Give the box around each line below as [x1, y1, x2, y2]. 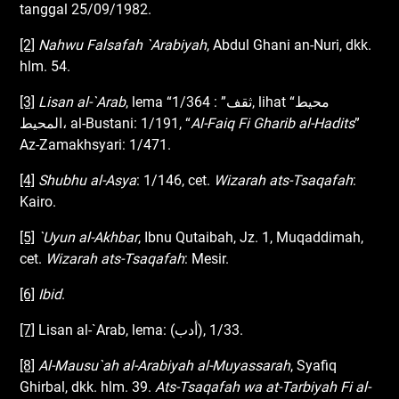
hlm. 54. [20, 57, 71, 75]
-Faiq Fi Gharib [203, 114, 299, 132]
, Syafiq [290, 356, 338, 374]
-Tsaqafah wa [175, 378, 266, 395]
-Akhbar [90, 228, 139, 246]
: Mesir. [184, 249, 230, 267]
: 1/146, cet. [136, 171, 215, 189]
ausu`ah [67, 356, 123, 374]
